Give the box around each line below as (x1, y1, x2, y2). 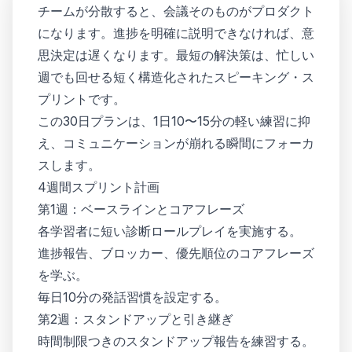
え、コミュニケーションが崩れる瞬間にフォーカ (38, 135, 314, 151)
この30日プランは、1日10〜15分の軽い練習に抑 (38, 113, 310, 129)
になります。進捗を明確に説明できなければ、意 (38, 25, 314, 41)
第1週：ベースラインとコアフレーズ (38, 201, 244, 217)
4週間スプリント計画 (38, 179, 159, 195)
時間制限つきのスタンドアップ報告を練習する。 (38, 333, 314, 349)
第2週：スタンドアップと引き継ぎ (38, 311, 233, 327)
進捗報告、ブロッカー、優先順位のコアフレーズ (38, 245, 314, 261)
